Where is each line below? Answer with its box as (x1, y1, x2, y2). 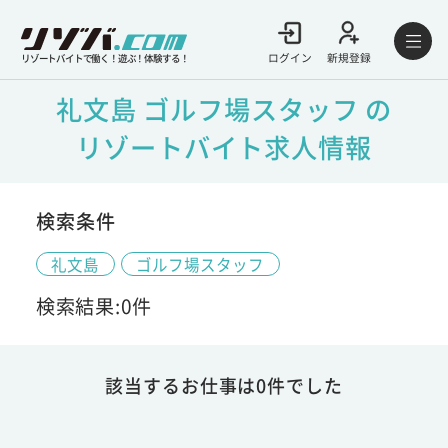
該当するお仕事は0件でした (105, 371, 343, 398)
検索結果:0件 (35, 291, 153, 320)
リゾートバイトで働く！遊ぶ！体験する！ (21, 50, 189, 65)
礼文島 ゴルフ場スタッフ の (55, 89, 393, 128)
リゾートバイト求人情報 (76, 127, 372, 166)
